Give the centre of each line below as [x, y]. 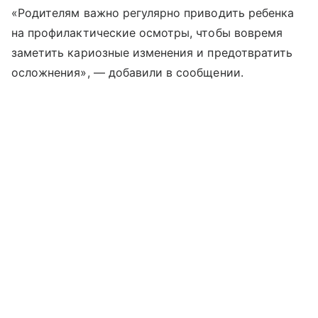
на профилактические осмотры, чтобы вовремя [147, 33]
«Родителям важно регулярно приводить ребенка [153, 13]
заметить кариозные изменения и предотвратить [152, 53]
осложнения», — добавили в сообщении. [127, 73]
